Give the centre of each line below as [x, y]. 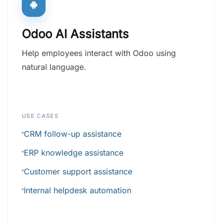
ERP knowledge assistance [74, 153]
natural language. [54, 67]
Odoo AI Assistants [75, 34]
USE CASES [40, 116]
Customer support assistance [78, 172]
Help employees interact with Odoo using [99, 53]
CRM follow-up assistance [73, 134]
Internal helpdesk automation [78, 191]
